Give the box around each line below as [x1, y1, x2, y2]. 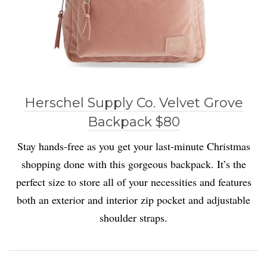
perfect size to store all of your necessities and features [15, 174, 252, 189]
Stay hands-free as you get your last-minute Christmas [17, 138, 250, 153]
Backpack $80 [87, 113, 180, 130]
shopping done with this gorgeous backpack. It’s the [21, 156, 246, 171]
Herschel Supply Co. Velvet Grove [24, 94, 243, 111]
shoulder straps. [100, 210, 167, 225]
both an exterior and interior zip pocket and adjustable [17, 192, 250, 207]
